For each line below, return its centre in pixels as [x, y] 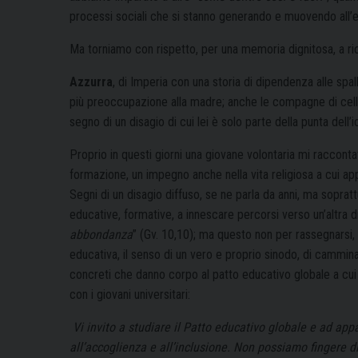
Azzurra [91, 82]
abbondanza [101, 234]
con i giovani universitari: [130, 294]
